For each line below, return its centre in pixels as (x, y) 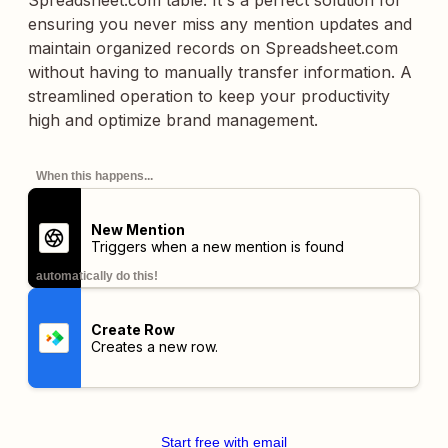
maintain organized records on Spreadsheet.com (213, 48)
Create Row (132, 329)
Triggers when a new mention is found (217, 246)
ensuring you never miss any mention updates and (220, 24)
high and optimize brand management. (173, 120)
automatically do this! (97, 276)
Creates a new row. (154, 346)
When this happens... (94, 176)
